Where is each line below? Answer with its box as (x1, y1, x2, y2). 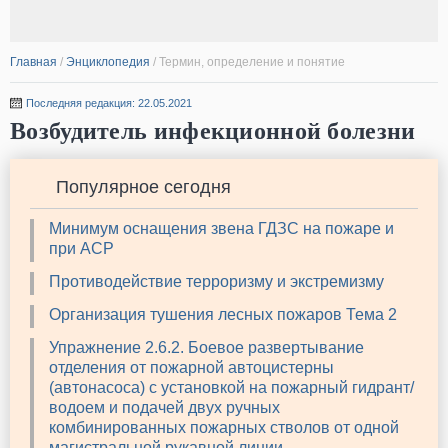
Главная (10, 55, 57, 69)
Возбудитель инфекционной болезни (10, 118, 416, 144)
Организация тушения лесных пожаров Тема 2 (49, 306, 397, 324)
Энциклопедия (66, 55, 150, 69)
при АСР (49, 240, 114, 258)
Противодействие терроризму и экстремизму (49, 273, 384, 291)
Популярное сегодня (56, 177, 231, 198)
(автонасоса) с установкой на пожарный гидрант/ (49, 379, 414, 397)
